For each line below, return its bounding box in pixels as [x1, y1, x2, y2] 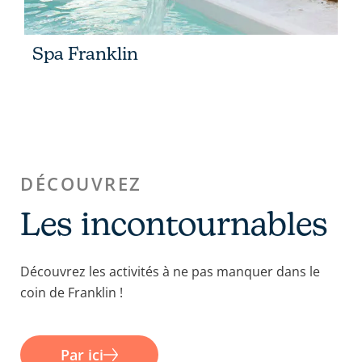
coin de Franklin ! [20, 283, 123, 301]
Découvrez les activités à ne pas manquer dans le [20, 262, 320, 280]
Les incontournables [20, 204, 328, 242]
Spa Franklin [32, 42, 138, 64]
